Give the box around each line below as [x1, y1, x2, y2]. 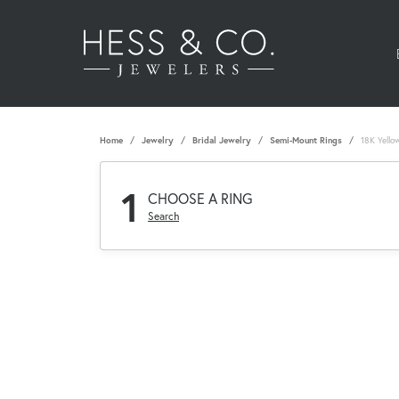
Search [148, 208, 179, 223]
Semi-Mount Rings [270, 134, 342, 147]
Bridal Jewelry [192, 134, 251, 147]
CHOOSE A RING [148, 188, 252, 208]
